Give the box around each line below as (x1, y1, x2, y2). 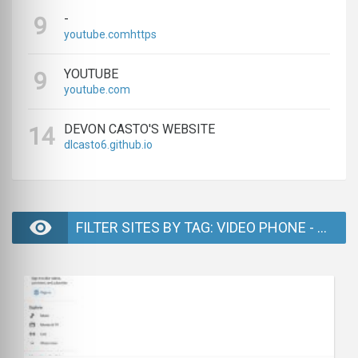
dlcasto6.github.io (64, 138, 153, 151)
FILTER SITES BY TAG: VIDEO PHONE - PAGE (317, 219, 327, 236)
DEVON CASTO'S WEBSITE (64, 121, 215, 137)
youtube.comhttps (64, 28, 157, 41)
